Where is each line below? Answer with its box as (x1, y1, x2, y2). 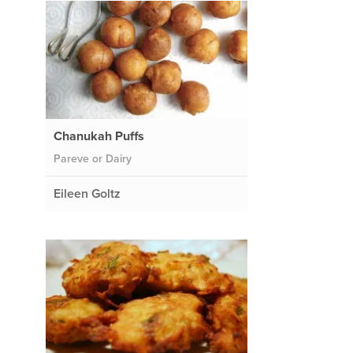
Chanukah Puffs (53, 128, 144, 144)
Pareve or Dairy (53, 151, 132, 165)
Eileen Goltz (53, 185, 121, 202)
